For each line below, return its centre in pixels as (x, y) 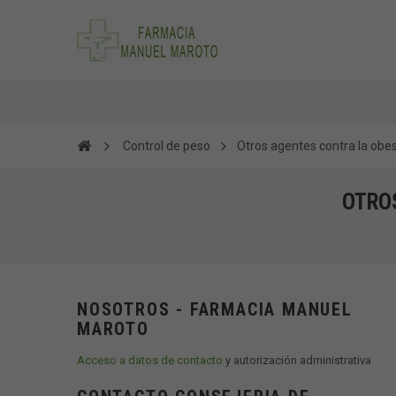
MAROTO (113, 329)
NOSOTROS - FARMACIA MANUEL (215, 309)
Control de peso (167, 146)
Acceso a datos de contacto (150, 360)
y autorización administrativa (297, 360)
